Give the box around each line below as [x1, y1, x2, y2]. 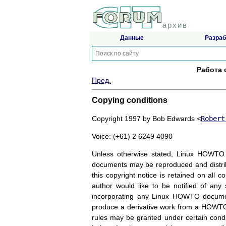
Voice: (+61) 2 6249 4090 [92, 132, 173, 141]
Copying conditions [92, 96, 167, 105]
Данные [120, 34, 144, 42]
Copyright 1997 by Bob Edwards [92, 115, 197, 123]
